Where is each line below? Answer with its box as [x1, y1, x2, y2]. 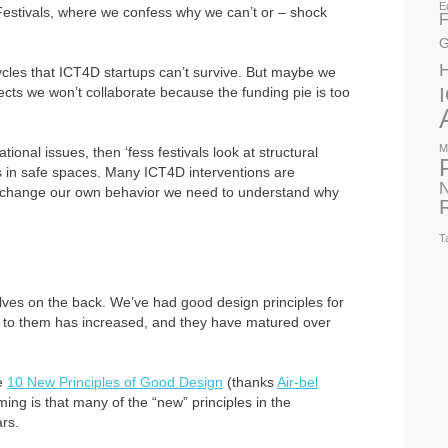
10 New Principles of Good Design [7, 374, 223, 390]
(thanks [223, 374, 277, 390]
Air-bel [277, 374, 318, 390]
